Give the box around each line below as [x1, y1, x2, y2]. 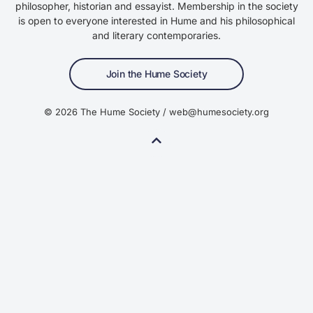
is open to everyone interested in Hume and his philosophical [18, 15, 295, 27]
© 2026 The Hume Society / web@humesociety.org [44, 106, 269, 118]
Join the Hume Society [105, 68, 208, 80]
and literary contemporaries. [92, 29, 221, 41]
